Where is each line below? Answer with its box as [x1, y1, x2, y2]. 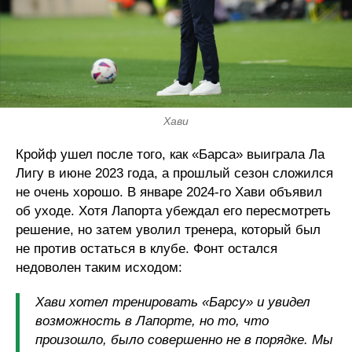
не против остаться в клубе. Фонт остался [16, 241, 277, 257]
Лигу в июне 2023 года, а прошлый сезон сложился [16, 166, 333, 181]
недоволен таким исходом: [16, 260, 182, 276]
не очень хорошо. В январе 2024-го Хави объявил [16, 185, 322, 200]
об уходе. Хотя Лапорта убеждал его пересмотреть [16, 203, 331, 219]
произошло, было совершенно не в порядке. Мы [35, 332, 333, 348]
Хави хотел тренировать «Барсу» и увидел [35, 295, 310, 310]
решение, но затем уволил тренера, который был [16, 222, 321, 238]
